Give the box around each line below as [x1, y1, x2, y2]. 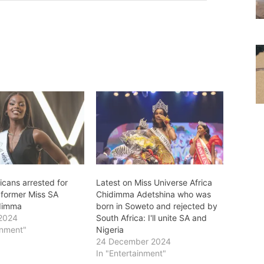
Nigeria [95, 224, 124, 235]
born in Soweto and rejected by [95, 200, 217, 211]
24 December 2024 [95, 236, 171, 246]
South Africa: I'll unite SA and [95, 212, 207, 223]
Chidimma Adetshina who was [95, 189, 211, 199]
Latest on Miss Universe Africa [95, 177, 212, 187]
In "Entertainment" [95, 247, 166, 258]
